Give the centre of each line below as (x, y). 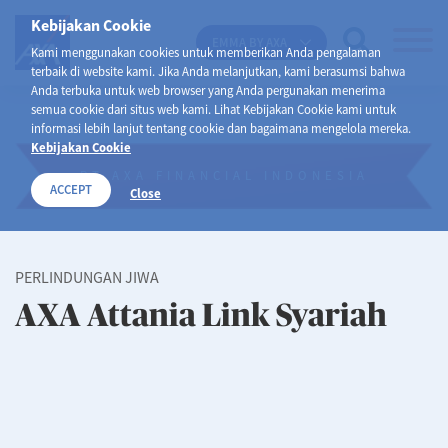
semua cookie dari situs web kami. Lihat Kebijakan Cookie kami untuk (213, 109)
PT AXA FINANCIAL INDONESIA (224, 175)
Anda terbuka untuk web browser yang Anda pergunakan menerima (208, 90)
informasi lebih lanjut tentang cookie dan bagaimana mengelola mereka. (221, 128)
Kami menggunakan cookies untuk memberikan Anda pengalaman (206, 52)
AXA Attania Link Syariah (201, 316)
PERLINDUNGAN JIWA (87, 277)
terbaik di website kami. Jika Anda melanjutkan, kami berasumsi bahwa (218, 71)
